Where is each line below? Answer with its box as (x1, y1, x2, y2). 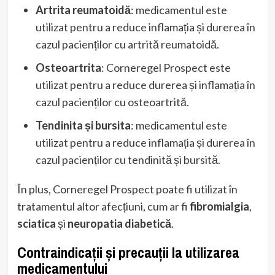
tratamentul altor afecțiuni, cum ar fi (17, 199, 190, 214)
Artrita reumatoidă (35, 3, 131, 17)
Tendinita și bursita (35, 118, 131, 133)
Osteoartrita (35, 61, 101, 75)
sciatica (17, 217, 56, 231)
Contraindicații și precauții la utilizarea (17, 242, 239, 263)
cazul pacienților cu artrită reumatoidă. (35, 37, 219, 52)
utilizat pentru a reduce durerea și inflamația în (35, 78, 255, 92)
